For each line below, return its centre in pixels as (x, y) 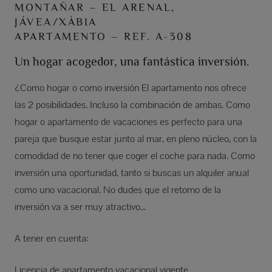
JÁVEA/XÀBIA (56, 22)
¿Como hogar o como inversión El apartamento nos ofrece (131, 87)
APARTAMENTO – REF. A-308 (104, 36)
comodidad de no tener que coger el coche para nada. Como (135, 155)
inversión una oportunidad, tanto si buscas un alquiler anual (132, 172)
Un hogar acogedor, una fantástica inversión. (132, 61)
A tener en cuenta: (52, 238)
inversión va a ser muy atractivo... (80, 206)
